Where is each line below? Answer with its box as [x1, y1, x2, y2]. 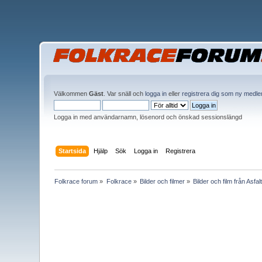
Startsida [58, 147, 86, 154]
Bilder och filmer [140, 177, 185, 185]
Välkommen [54, 90, 89, 97]
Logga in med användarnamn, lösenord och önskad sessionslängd [54, 113, 243, 120]
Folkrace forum [54, 177, 98, 185]
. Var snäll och [104, 90, 146, 97]
